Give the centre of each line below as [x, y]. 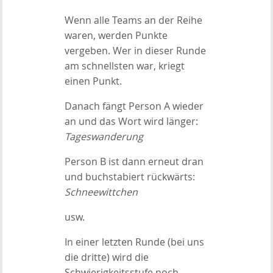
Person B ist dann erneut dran [134, 161]
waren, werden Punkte [116, 35]
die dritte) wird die [106, 257]
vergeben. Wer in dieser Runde [135, 50]
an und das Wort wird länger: [131, 121]
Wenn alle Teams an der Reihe [133, 20]
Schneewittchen [101, 192]
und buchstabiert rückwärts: [129, 176]
